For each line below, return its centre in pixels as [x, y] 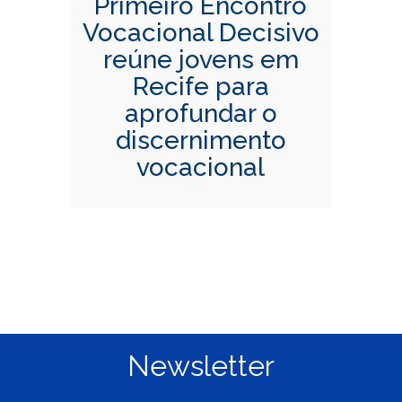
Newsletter [201, 365]
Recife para [201, 87]
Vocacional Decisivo [201, 33]
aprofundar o [201, 114]
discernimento [201, 141]
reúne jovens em [201, 60]
